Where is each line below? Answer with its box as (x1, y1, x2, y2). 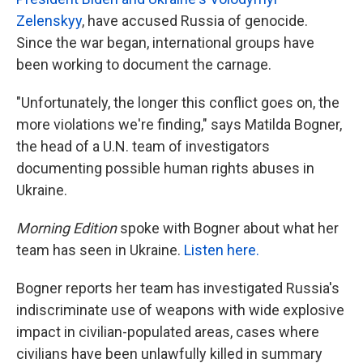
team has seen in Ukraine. (16, 241, 184, 258)
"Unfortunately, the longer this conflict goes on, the (16, 94, 340, 111)
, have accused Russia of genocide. (82, 12, 308, 29)
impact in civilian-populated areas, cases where (16, 323, 319, 340)
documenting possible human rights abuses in (16, 160, 314, 177)
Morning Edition (16, 220, 117, 237)
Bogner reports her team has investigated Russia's (16, 280, 340, 297)
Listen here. (184, 241, 259, 258)
